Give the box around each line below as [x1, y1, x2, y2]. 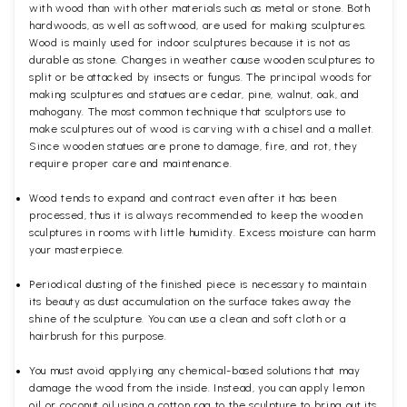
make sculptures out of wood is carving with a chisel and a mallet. [29, 122, 374, 135]
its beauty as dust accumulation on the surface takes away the [29, 294, 352, 308]
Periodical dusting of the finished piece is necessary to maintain [29, 277, 367, 291]
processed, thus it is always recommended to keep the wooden [29, 208, 363, 222]
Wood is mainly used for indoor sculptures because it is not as [29, 35, 351, 49]
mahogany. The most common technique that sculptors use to [29, 104, 347, 118]
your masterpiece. [29, 243, 125, 256]
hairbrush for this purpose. [29, 329, 167, 342]
